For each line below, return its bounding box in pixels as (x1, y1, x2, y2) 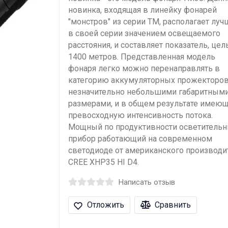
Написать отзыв (118, 178, 175, 187)
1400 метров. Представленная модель (68, 52, 215, 62)
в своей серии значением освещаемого (68, 28, 220, 38)
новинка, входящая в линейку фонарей (68, 5, 217, 15)
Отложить (87, 200, 124, 210)
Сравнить (155, 200, 191, 210)
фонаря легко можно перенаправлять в (68, 64, 220, 73)
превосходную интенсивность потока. (68, 110, 213, 120)
